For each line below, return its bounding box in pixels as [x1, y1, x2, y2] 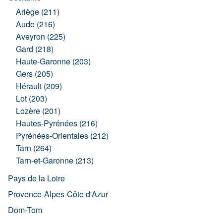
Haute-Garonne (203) [16, 55, 91, 67]
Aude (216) [16, 18, 55, 30]
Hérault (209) [16, 80, 62, 92]
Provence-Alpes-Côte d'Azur [8, 188, 108, 200]
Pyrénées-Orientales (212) [16, 130, 109, 141]
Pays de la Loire [8, 172, 65, 184]
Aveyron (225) [16, 31, 65, 42]
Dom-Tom [8, 204, 42, 216]
